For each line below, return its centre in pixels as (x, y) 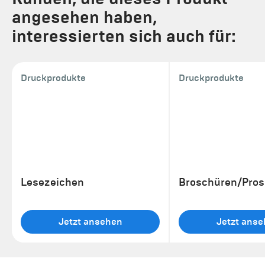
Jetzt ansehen (90, 222)
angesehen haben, (84, 17)
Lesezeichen (52, 182)
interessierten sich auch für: (124, 36)
